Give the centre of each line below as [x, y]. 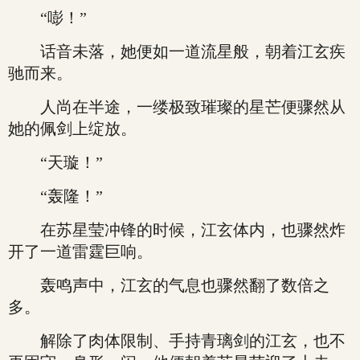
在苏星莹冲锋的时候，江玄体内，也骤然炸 [177, 230]
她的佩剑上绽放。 [72, 129]
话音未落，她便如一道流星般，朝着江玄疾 [177, 51]
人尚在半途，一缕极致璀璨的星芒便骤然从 [177, 107]
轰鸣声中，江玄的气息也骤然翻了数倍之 [169, 285]
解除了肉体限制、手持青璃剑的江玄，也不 [177, 341]
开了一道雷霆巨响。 [80, 252]
